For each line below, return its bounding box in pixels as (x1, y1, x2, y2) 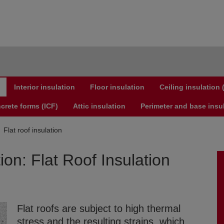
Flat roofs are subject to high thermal (17, 203, 180, 214)
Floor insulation (90, 83, 144, 91)
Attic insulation (73, 102, 125, 110)
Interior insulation (14, 83, 75, 91)
